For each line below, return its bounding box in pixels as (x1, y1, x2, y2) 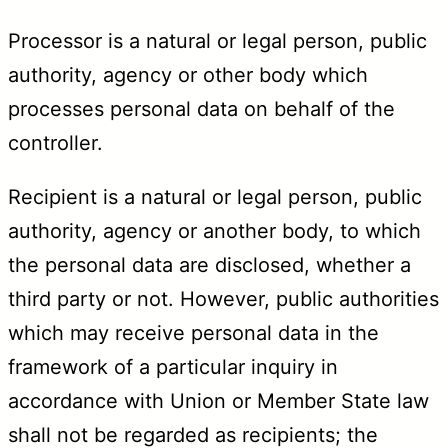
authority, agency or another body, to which (8, 218, 421, 243)
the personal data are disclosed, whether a (8, 252, 411, 277)
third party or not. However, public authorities (8, 286, 439, 311)
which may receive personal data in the (8, 320, 379, 345)
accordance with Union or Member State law (8, 388, 429, 413)
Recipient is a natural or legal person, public (8, 184, 422, 209)
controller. (8, 130, 103, 155)
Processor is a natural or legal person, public (8, 28, 427, 53)
